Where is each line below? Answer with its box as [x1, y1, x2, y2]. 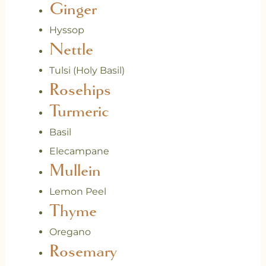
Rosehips [49, 79, 111, 101]
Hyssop [49, 24, 84, 36]
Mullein [49, 160, 101, 182]
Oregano [49, 226, 91, 238]
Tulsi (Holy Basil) [49, 65, 125, 77]
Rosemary [49, 240, 117, 262]
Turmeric [49, 100, 109, 122]
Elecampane [49, 145, 109, 157]
